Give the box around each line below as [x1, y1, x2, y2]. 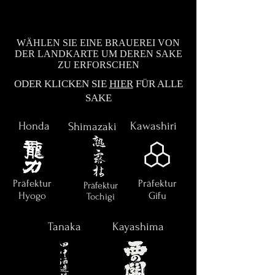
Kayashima [112, 220, 164, 233]
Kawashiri [130, 119, 177, 133]
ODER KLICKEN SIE [14, 77, 109, 90]
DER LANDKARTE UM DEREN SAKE [14, 48, 182, 59]
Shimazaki [68, 120, 117, 133]
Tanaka [48, 220, 81, 233]
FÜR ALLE [133, 77, 183, 90]
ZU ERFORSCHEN [57, 59, 139, 70]
